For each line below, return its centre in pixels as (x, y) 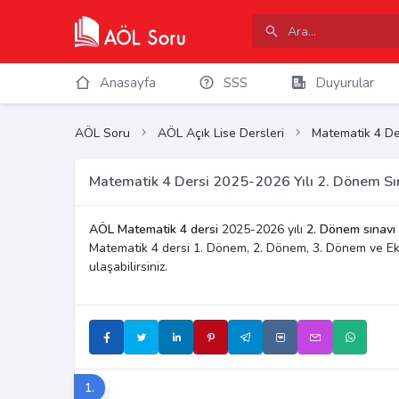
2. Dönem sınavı (351, 230)
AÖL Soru (102, 134)
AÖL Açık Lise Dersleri (221, 134)
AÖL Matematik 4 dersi (154, 230)
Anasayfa (127, 83)
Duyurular (344, 83)
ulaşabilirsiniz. (128, 267)
